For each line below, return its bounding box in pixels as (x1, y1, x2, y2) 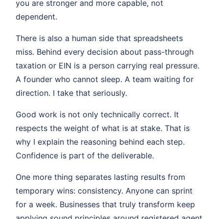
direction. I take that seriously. (16, 88, 127, 98)
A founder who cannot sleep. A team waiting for (16, 74, 194, 84)
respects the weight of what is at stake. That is (16, 123, 190, 133)
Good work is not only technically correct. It (16, 109, 179, 119)
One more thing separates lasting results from (16, 172, 185, 182)
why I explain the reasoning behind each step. (16, 136, 185, 147)
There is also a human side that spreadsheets (16, 33, 183, 43)
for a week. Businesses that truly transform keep (16, 199, 195, 209)
